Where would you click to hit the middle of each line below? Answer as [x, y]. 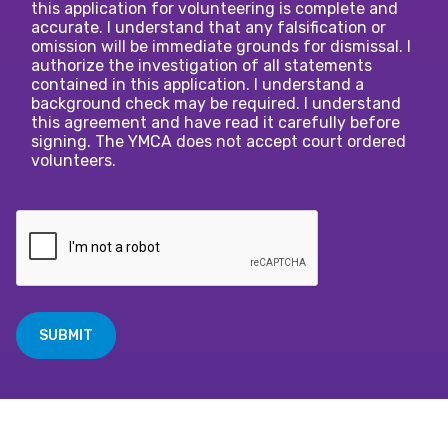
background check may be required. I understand [216, 104]
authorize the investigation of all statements [201, 66]
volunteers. [73, 161]
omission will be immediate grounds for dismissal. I [221, 47]
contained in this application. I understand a [197, 85]
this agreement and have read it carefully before [215, 123]
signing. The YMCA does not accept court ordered [218, 142]
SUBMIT [66, 336]
